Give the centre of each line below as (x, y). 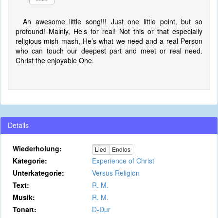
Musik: (24, 197)
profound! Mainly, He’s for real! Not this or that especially (109, 31)
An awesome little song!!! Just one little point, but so (113, 21)
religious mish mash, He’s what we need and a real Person (109, 41)
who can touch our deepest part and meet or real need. (109, 51)
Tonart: (25, 209)
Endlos (121, 149)
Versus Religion (116, 173)
